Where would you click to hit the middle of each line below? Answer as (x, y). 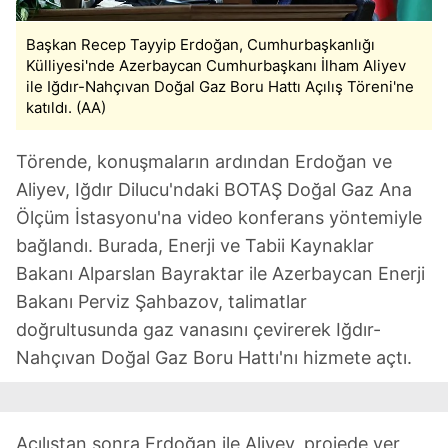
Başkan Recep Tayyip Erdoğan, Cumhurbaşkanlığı (200, 45)
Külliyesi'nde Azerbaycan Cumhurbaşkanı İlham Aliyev (216, 66)
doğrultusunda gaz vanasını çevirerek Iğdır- (198, 330)
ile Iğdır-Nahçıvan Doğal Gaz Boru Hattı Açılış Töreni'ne (220, 87)
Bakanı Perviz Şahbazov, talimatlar (161, 302)
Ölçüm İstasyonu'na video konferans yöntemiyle (219, 218)
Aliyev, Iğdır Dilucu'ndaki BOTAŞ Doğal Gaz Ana (214, 190)
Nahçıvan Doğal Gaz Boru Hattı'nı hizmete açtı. (214, 358)
